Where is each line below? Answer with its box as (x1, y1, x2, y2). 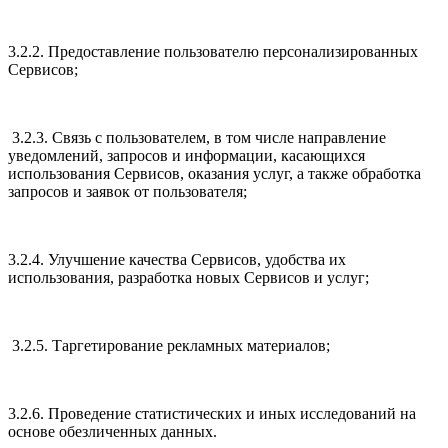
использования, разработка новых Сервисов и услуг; (8, 269, 369, 287)
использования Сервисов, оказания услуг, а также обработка (8, 165, 421, 183)
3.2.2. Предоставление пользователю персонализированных (8, 43, 418, 61)
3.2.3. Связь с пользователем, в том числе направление (8, 129, 386, 147)
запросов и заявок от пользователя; (8, 183, 251, 201)
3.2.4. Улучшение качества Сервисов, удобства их (8, 251, 346, 269)
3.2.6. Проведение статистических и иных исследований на (8, 405, 416, 423)
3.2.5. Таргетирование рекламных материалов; (8, 337, 334, 355)
